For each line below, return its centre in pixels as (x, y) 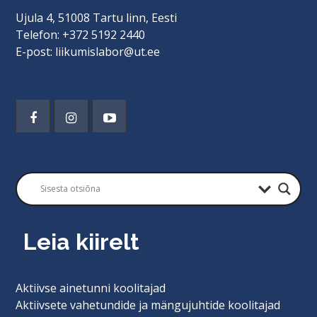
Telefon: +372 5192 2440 (81, 34)
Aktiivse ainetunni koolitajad (91, 288)
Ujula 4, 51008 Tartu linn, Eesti (97, 17)
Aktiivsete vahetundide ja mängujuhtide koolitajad (148, 305)
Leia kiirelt (81, 242)
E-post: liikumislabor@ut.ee (88, 51)
